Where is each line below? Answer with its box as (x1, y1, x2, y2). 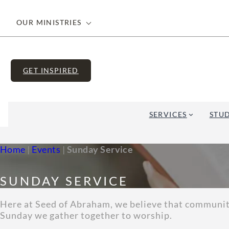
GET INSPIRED (23, 65, 79, 75)
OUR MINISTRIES (16, 18, 82, 27)
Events (32, 144, 61, 155)
